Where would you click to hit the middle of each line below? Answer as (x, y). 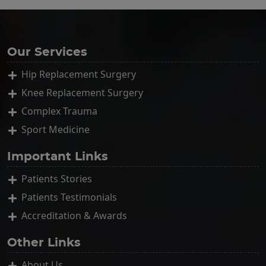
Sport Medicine (56, 129)
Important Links (58, 156)
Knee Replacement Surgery (82, 92)
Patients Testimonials (69, 197)
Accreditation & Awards (74, 215)
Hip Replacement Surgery (79, 74)
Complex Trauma (59, 111)
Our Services (47, 52)
